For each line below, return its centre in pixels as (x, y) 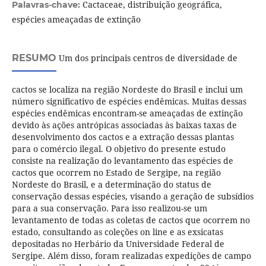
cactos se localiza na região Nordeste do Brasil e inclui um (127, 90)
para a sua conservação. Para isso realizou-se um (109, 208)
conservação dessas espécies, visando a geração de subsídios (132, 197)
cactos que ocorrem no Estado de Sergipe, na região (116, 173)
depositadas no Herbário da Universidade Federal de (118, 244)
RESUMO (34, 58)
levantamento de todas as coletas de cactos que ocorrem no (131, 220)
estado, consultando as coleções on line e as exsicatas (117, 232)
